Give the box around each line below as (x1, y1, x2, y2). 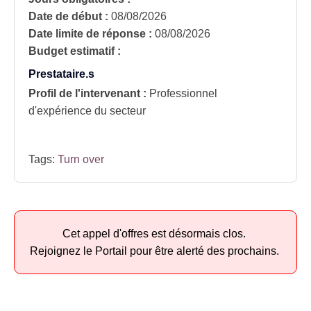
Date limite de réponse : (28, 27, 152, 40)
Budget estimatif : (28, 44, 121, 57)
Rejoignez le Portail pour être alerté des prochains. (29, 244, 282, 257)
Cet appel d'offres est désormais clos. (62, 227, 249, 239)
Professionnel (149, 87, 217, 99)
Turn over (58, 153, 104, 165)
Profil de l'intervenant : (28, 87, 149, 99)
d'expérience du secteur (28, 104, 146, 117)
